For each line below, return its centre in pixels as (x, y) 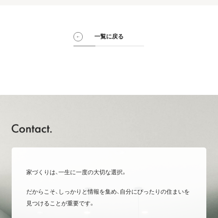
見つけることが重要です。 (60, 204)
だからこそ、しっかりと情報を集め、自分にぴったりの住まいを (108, 192)
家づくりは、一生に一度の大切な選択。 (76, 173)
